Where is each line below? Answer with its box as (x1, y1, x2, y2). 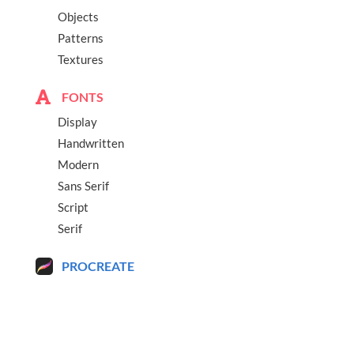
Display (58, 115, 97, 130)
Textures (58, 52, 104, 67)
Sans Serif (58, 179, 109, 194)
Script (58, 200, 88, 215)
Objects (58, 9, 99, 24)
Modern (58, 157, 99, 172)
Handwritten (58, 136, 124, 151)
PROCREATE (61, 258, 134, 274)
